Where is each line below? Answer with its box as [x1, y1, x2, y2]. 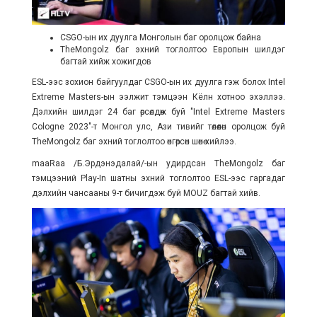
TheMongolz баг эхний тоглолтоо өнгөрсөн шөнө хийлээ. [31, 137, 236, 147]
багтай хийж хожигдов [59, 57, 151, 67]
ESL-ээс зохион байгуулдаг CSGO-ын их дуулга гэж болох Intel [31, 77, 286, 88]
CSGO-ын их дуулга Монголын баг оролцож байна [59, 33, 261, 43]
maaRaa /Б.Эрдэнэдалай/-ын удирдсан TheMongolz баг [31, 158, 286, 169]
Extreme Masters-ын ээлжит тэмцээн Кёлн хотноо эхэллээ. [31, 92, 286, 103]
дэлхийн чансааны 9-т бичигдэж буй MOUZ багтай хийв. [31, 188, 260, 199]
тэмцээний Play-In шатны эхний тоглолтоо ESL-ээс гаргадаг [31, 173, 286, 184]
